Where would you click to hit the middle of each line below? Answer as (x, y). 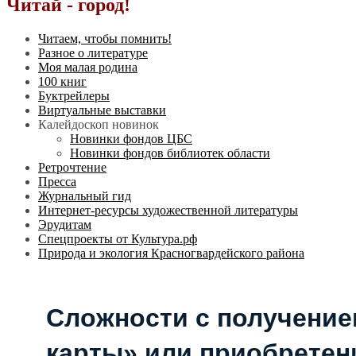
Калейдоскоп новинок (99, 124)
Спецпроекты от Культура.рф (118, 238)
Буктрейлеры (74, 95)
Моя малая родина (88, 67)
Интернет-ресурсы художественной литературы (168, 210)
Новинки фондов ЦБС (131, 138)
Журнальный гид (85, 195)
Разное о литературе (93, 52)
